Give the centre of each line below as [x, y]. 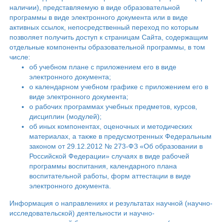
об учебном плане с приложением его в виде [103, 67]
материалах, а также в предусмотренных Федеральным [120, 136]
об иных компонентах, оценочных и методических [111, 126]
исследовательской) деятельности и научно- [82, 213]
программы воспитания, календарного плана [103, 166]
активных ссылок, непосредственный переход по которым [104, 27]
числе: [20, 57]
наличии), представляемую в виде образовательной [95, 7]
